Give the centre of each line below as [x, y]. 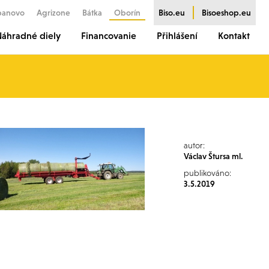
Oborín [127, 13]
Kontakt [234, 35]
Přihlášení [177, 35]
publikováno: [207, 173]
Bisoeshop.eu [226, 13]
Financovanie [109, 35]
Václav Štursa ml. [213, 156]
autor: [194, 145]
